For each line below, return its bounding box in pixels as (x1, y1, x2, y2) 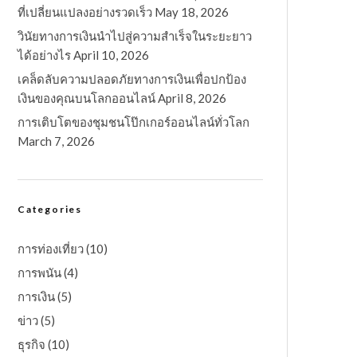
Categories (18, 203, 82, 216)
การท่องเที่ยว (18, 241, 84, 257)
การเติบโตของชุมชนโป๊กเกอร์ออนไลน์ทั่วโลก (18, 115, 249, 130)
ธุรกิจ (18, 337, 45, 352)
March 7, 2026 (18, 134, 95, 149)
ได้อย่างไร (18, 48, 71, 63)
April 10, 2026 (73, 48, 149, 63)
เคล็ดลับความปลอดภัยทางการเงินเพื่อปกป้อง (18, 72, 246, 87)
